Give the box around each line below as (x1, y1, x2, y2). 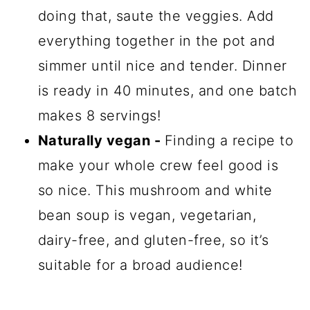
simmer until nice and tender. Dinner (37, 57, 287, 75)
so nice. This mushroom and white (37, 182, 273, 199)
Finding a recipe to (164, 132, 294, 149)
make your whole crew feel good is (37, 157, 279, 174)
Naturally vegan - (37, 132, 165, 149)
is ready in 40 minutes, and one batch (37, 82, 298, 100)
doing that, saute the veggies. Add (37, 8, 274, 25)
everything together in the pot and (37, 33, 275, 50)
